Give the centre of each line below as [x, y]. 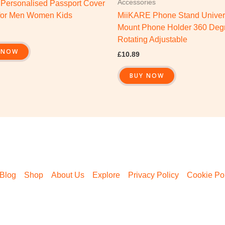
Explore [106, 175]
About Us [68, 175]
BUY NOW [147, 75]
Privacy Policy [153, 175]
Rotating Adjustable [152, 40]
